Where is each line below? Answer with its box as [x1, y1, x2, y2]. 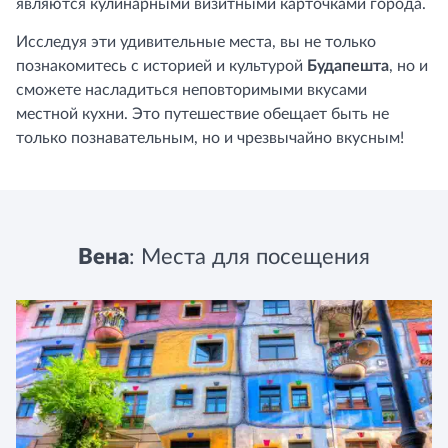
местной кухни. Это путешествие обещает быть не [16, 106, 389, 122]
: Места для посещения [129, 246, 370, 268]
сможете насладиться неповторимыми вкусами [16, 82, 367, 98]
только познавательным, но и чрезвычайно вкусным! [16, 130, 404, 146]
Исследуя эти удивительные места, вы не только [16, 34, 376, 50]
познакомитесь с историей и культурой [16, 58, 307, 74]
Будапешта [307, 58, 389, 74]
